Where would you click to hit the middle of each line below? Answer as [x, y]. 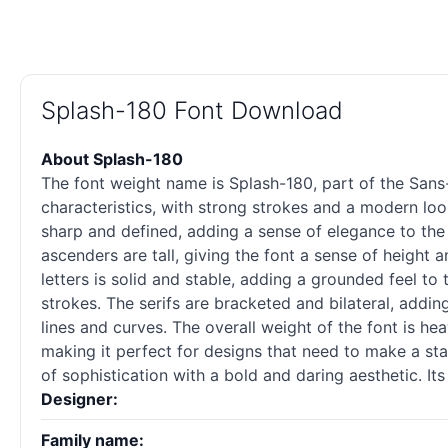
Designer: [79, 399]
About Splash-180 [112, 159]
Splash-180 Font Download [192, 111]
